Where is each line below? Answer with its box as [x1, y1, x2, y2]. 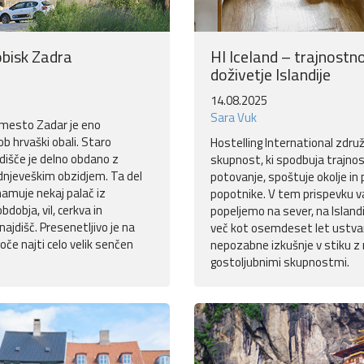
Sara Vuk [210, 108, 257, 128]
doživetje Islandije [210, 62, 331, 88]
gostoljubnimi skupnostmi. [210, 253, 349, 272]
